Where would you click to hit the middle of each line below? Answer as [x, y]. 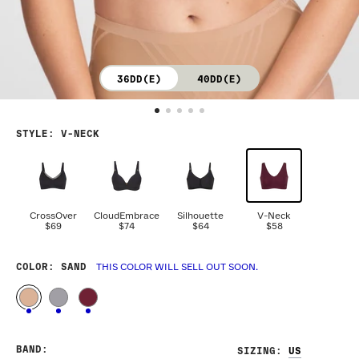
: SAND [67, 268]
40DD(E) [220, 79]
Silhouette [200, 216]
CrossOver [53, 216]
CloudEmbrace [127, 216]
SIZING [256, 352]
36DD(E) [139, 79]
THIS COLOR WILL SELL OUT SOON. [177, 268]
